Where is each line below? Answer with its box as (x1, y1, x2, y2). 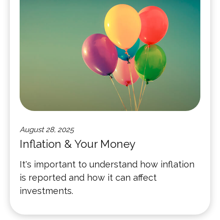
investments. (20, 185, 73, 196)
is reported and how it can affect (20, 172, 157, 183)
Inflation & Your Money (20, 137, 136, 150)
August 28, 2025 (20, 125, 74, 134)
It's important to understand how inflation (20, 159, 194, 169)
